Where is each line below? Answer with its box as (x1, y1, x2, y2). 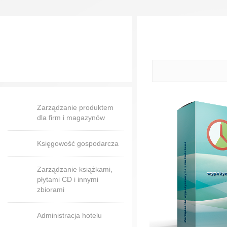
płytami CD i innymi (37, 175, 98, 183)
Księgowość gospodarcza (37, 139, 119, 147)
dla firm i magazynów (37, 113, 105, 122)
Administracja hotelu (37, 211, 102, 219)
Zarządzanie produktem (37, 103, 113, 111)
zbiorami (37, 185, 64, 194)
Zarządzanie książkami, (37, 165, 112, 173)
